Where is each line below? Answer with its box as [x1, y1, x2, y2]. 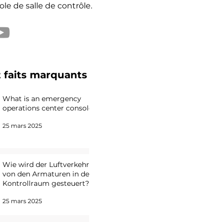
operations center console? [2, 104, 96, 112]
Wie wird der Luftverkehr [2, 160, 89, 169]
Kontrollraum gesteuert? [2, 179, 89, 188]
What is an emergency [2, 94, 81, 103]
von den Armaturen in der [2, 169, 92, 178]
